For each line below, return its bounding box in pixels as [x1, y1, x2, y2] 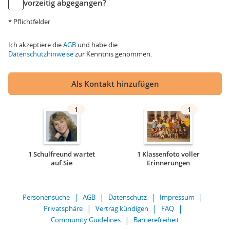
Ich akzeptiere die [8, 40, 63, 49]
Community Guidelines [51, 215, 121, 224]
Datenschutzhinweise [8, 49, 73, 59]
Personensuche [23, 193, 70, 202]
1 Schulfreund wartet [28, 149, 95, 159]
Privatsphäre [43, 204, 83, 213]
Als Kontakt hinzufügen [71, 79, 159, 89]
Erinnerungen [147, 158, 190, 167]
